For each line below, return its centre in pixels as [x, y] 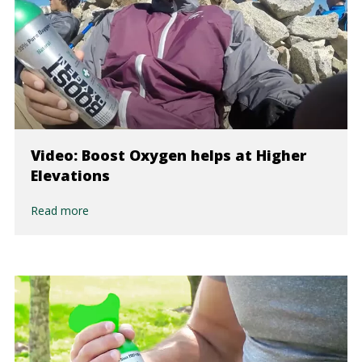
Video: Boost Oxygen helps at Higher [168, 155]
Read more [59, 210]
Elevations [70, 175]
